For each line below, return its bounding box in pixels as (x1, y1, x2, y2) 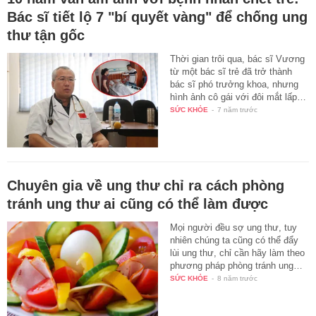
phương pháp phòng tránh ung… (170, 260, 303, 271)
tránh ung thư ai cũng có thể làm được (7, 195, 268, 212)
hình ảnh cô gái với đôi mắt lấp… (170, 92, 307, 103)
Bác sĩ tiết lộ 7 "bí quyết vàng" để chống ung (7, 9, 308, 25)
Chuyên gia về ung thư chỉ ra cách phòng (7, 177, 284, 193)
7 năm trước (217, 106, 258, 114)
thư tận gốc (7, 28, 85, 44)
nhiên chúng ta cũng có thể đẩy (170, 234, 299, 245)
